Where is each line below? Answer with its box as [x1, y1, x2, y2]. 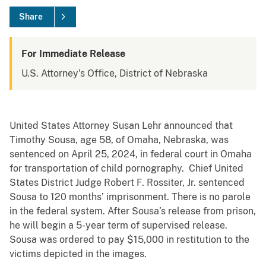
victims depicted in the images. [9, 248, 151, 260]
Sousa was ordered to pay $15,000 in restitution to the [9, 234, 249, 246]
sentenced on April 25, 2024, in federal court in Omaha [9, 148, 252, 160]
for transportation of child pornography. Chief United [9, 163, 243, 175]
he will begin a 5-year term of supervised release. [9, 220, 227, 232]
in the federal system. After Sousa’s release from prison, [9, 205, 256, 217]
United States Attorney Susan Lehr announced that [9, 120, 233, 132]
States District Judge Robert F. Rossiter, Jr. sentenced [9, 177, 245, 189]
